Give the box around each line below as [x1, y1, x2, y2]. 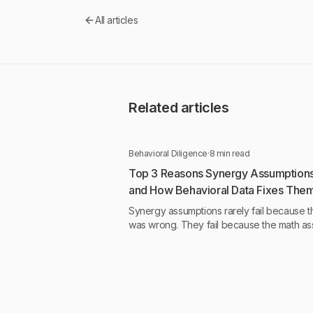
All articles [95, 14, 138, 26]
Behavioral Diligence [129, 148, 208, 159]
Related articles [129, 99, 229, 116]
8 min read [209, 148, 250, 159]
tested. [129, 247, 159, 259]
